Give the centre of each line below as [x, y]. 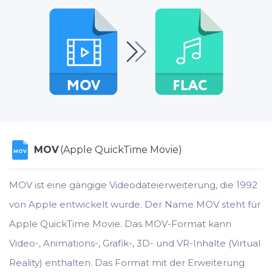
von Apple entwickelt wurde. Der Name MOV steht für [135, 204]
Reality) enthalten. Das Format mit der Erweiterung [127, 263]
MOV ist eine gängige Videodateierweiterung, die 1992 [133, 185]
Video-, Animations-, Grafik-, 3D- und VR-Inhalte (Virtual [135, 243]
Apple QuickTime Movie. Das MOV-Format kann [120, 224]
